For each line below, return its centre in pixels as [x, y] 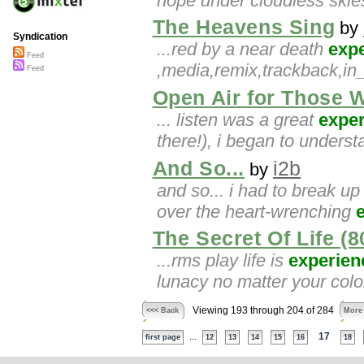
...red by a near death [243, 50]
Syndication [40, 37]
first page [162, 338]
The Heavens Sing [244, 28]
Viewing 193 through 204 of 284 [263, 311]
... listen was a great [238, 119]
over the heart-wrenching [256, 211]
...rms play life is [223, 261]
